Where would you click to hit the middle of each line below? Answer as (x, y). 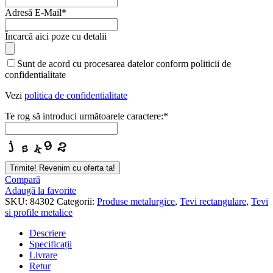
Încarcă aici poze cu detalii (56, 36)
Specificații (51, 244)
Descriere (48, 233)
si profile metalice (39, 212)
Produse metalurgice (136, 201)
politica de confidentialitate (76, 95)
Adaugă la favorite (41, 190)
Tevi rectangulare (213, 201)
